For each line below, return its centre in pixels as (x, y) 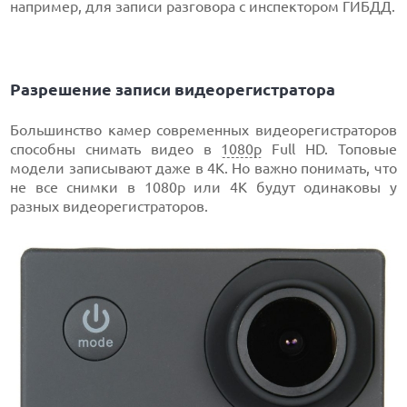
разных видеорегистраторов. (109, 206)
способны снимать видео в (116, 149)
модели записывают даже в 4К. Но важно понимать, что (203, 168)
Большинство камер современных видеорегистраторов (203, 129)
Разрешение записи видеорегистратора (173, 89)
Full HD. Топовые (329, 149)
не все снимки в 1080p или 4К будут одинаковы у (203, 187)
